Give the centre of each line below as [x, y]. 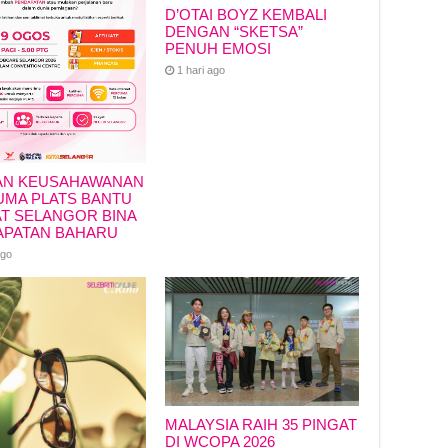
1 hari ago [200, 69]
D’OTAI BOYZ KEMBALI [245, 14]
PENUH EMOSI [217, 48]
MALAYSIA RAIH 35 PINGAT [260, 425]
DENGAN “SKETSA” [233, 31]
